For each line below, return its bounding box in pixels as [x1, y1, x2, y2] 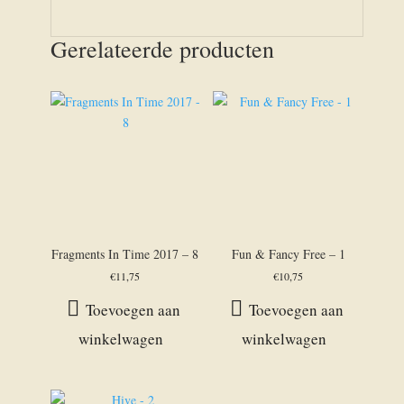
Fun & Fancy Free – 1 [231, 245, 345, 263]
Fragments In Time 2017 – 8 [51, 245, 199, 263]
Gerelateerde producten [50, 33, 274, 65]
